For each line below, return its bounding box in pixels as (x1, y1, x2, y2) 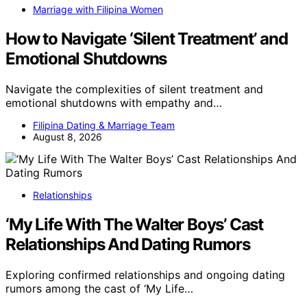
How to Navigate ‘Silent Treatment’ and (5, 29, 288, 49)
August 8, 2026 (33, 131, 102, 143)
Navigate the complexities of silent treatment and (5, 82, 263, 97)
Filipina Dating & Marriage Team (33, 119, 175, 132)
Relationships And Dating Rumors (5, 234, 250, 254)
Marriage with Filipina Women (33, 3, 163, 16)
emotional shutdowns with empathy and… (5, 96, 222, 110)
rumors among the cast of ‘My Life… (5, 281, 193, 295)
